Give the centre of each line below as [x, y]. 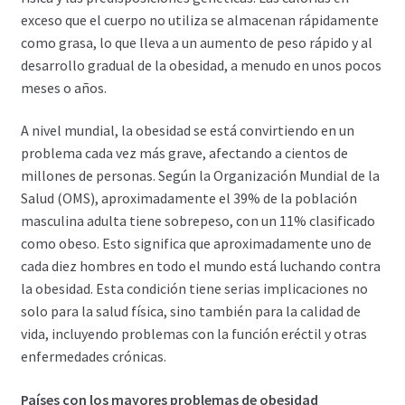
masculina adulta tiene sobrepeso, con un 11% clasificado [198, 221]
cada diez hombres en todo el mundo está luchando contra [200, 266]
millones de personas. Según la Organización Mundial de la [200, 176]
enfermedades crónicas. [93, 357]
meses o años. [63, 87]
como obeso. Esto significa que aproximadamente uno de [196, 244]
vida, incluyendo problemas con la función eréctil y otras [193, 334]
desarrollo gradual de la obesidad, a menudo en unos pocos [201, 65]
